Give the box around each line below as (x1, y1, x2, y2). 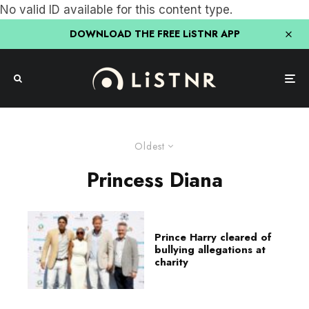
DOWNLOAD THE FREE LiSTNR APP (69, 27, 240, 41)
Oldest (134, 139, 165, 153)
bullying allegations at (154, 242, 266, 258)
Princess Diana (86, 166, 223, 195)
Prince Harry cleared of (154, 230, 272, 246)
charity (154, 255, 188, 270)
